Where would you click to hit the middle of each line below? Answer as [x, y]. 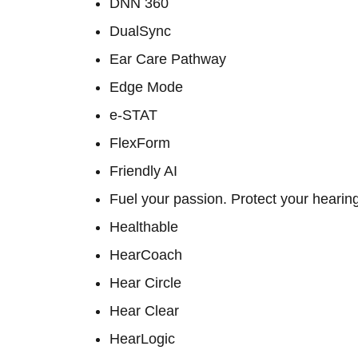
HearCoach [146, 255]
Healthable [144, 227]
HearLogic [142, 339]
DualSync [140, 31]
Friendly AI [143, 171]
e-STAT [133, 115]
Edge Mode [146, 87]
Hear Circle [145, 283]
